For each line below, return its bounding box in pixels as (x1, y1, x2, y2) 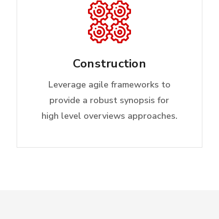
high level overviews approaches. (41, 110, 177, 122)
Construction (72, 56, 146, 72)
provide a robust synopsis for (49, 94, 170, 107)
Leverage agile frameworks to (48, 79, 171, 91)
